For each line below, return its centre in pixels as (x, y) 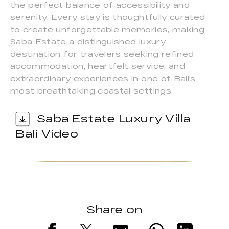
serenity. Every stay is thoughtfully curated (108, 17)
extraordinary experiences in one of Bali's (103, 79)
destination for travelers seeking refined (102, 54)
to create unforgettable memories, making (108, 30)
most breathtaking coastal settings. (92, 91)
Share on (114, 209)
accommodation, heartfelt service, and (98, 66)
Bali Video (47, 134)
